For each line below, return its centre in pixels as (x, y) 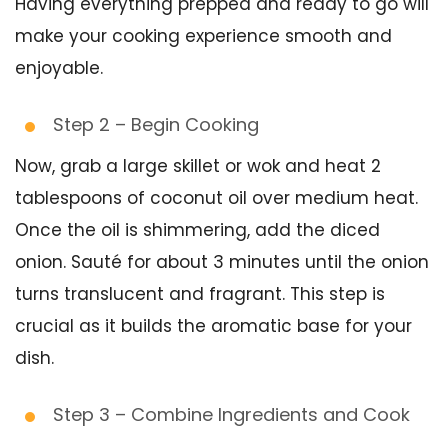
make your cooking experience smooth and (203, 36)
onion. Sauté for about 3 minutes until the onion (222, 262)
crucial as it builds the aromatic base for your (213, 326)
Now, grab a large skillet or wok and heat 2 (198, 166)
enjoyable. (59, 68)
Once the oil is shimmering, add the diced (197, 230)
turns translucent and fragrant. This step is (200, 294)
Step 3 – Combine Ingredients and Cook (231, 414)
